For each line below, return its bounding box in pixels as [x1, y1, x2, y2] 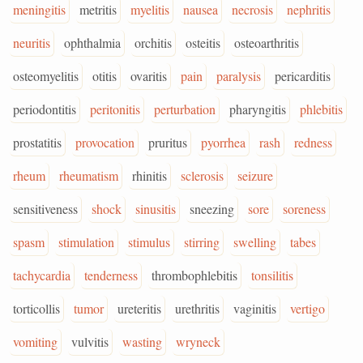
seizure [237, 167, 273, 184]
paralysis [216, 67, 261, 84]
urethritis [175, 300, 220, 317]
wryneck [176, 333, 220, 350]
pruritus [148, 134, 187, 151]
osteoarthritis [234, 34, 299, 51]
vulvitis [71, 333, 109, 350]
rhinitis [132, 167, 167, 184]
